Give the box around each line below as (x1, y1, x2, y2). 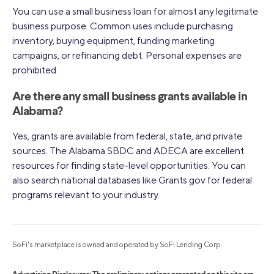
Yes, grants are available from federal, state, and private (12, 130, 242, 143)
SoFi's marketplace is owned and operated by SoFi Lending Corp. (12, 240, 223, 250)
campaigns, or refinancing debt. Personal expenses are (12, 50, 242, 62)
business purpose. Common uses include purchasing (12, 20, 233, 32)
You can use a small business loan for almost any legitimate (12, 6, 258, 18)
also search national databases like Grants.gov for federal (12, 174, 252, 187)
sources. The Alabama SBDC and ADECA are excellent (12, 145, 244, 157)
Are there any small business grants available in (12, 91, 248, 104)
